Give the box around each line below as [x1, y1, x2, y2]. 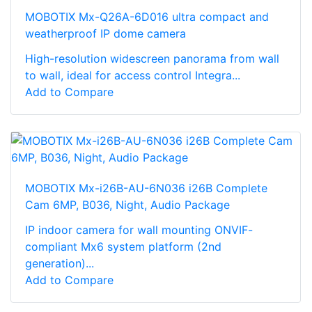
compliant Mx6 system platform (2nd [25, 239, 221, 253]
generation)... [25, 256, 94, 270]
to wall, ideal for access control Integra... [25, 68, 240, 82]
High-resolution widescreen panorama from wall [25, 51, 279, 65]
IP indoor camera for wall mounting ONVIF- [25, 222, 253, 237]
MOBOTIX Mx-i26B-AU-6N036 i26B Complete [25, 180, 267, 195]
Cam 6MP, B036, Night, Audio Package [25, 197, 230, 212]
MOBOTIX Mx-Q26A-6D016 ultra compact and [25, 9, 269, 24]
